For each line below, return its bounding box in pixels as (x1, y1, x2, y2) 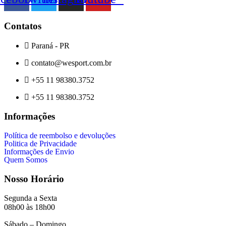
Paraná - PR (29, 41, 70, 50)
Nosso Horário (4, 173, 64, 184)
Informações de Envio (4, 147, 74, 156)
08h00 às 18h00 (4, 203, 55, 212)
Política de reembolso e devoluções (4, 131, 116, 140)
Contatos (4, 20, 41, 31)
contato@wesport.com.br (29, 58, 111, 67)
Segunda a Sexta (4, 194, 57, 203)
